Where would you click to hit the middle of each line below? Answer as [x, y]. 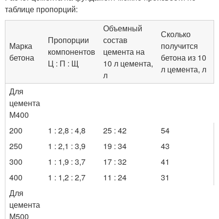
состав [115, 40]
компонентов [72, 52]
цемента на [124, 52]
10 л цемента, [128, 63]
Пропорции [68, 40]
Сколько [176, 34]
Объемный [123, 28]
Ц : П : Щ [63, 63]
